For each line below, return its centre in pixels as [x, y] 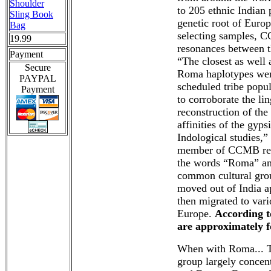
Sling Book [31, 14]
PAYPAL [38, 78]
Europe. [196, 214]
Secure [38, 67]
